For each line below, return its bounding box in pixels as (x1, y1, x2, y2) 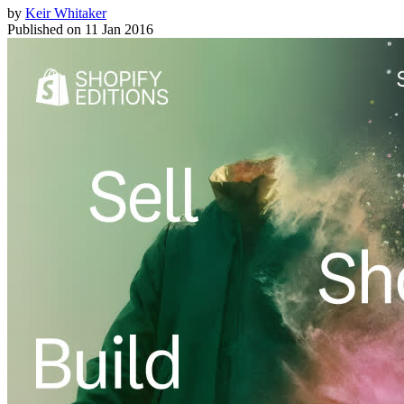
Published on (7, 22, 81, 38)
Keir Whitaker (25, 5, 106, 22)
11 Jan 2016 (85, 22, 153, 38)
